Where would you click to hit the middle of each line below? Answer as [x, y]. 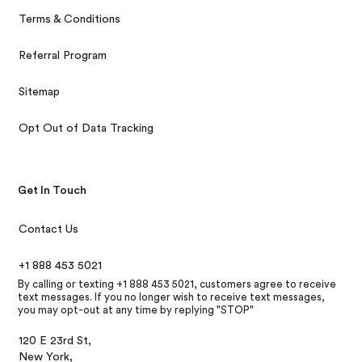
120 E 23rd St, [55, 341]
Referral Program [63, 56]
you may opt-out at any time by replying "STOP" [136, 310]
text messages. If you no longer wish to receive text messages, [172, 297]
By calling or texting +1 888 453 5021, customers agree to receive [177, 284]
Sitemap [40, 93]
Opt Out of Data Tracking [86, 129]
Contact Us [49, 230]
